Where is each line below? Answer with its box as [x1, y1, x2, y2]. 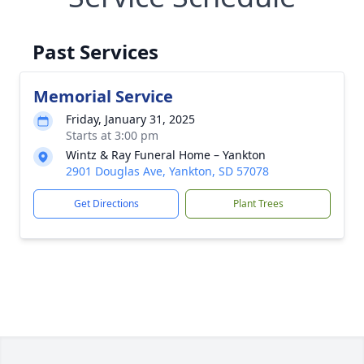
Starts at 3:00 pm [66, 128, 158, 143]
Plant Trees [232, 197, 284, 210]
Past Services [32, 38, 158, 65]
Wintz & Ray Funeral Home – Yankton [66, 147, 266, 162]
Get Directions [73, 197, 139, 210]
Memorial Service [33, 85, 173, 107]
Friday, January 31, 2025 [66, 111, 195, 127]
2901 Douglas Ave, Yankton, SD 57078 [66, 163, 269, 179]
